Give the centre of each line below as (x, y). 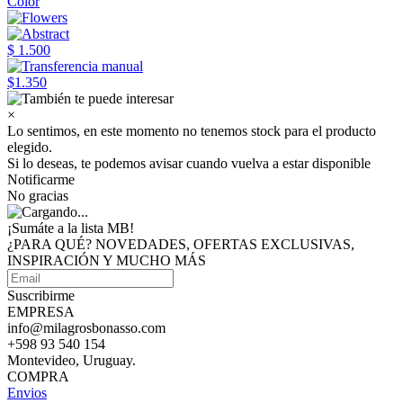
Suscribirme (41, 296)
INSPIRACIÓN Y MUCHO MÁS (107, 260)
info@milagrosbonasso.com (86, 328)
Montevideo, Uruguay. (72, 360)
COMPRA (38, 376)
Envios (27, 393)
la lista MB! (101, 228)
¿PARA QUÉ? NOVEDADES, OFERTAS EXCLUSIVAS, (181, 244)
